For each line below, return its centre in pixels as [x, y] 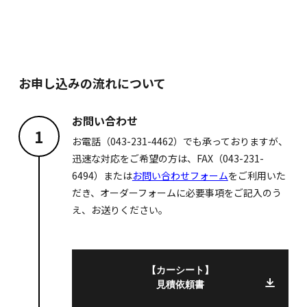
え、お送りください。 [120, 210]
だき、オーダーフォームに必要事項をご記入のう [176, 193]
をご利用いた [257, 176]
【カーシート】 [180, 271]
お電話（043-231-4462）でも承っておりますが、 [180, 142]
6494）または [102, 176]
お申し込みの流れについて [92, 83]
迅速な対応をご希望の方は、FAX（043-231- [168, 159]
